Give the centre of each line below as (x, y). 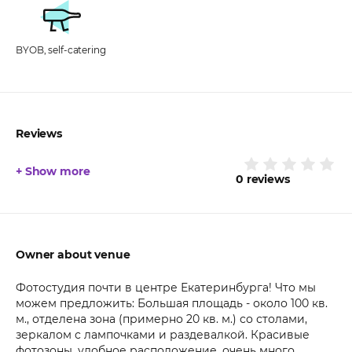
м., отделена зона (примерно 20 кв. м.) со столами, (161, 319)
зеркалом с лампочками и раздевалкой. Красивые (163, 334)
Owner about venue (73, 254)
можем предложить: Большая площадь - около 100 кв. (172, 303)
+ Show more (53, 171)
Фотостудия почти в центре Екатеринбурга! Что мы (166, 287)
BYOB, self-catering (61, 49)
